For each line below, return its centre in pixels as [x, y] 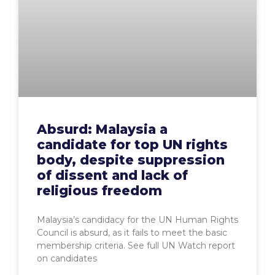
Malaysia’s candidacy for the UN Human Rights [137, 220]
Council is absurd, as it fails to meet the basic [132, 233]
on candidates [67, 259]
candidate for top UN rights [132, 145]
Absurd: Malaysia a [102, 130]
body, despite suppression [131, 160]
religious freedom [99, 191]
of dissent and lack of [112, 176]
